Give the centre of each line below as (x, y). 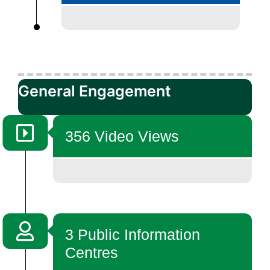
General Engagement (95, 91)
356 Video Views (122, 136)
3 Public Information (133, 234)
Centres (92, 252)
